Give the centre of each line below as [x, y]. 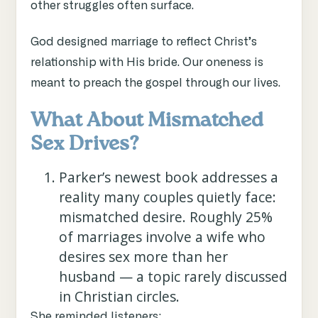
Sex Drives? [85, 144]
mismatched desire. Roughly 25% [166, 217]
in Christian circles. [119, 297]
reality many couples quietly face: [168, 197]
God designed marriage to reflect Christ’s [144, 42]
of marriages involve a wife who [162, 237]
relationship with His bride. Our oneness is [147, 63]
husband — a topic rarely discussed [173, 277]
